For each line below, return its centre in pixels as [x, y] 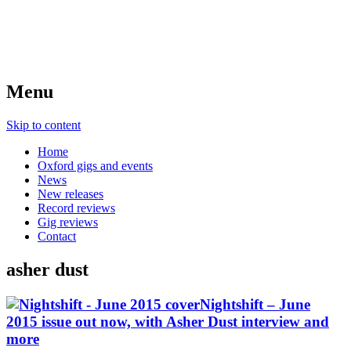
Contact [57, 236]
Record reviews [76, 208]
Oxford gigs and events [95, 165]
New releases [71, 194]
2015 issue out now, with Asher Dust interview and [168, 321]
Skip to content [43, 125]
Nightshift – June [255, 304]
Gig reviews [68, 222]
